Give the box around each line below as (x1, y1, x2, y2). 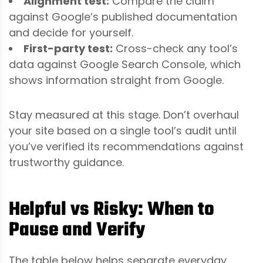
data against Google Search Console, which (9, 56, 241, 72)
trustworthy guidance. (9, 154, 124, 170)
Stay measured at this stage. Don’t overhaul (9, 107, 239, 122)
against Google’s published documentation (9, 9, 237, 24)
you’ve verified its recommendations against (9, 139, 244, 154)
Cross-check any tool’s (113, 41, 238, 56)
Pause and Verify (9, 215, 145, 245)
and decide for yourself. (9, 25, 133, 40)
